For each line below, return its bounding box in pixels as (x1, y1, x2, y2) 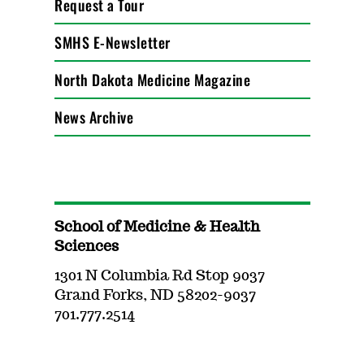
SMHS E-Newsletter (54, 32, 171, 53)
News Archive (54, 106, 134, 128)
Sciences (54, 240, 119, 254)
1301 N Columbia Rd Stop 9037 (54, 269, 266, 284)
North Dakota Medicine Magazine (54, 69, 251, 90)
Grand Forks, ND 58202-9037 (54, 288, 257, 303)
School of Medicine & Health (54, 220, 261, 235)
